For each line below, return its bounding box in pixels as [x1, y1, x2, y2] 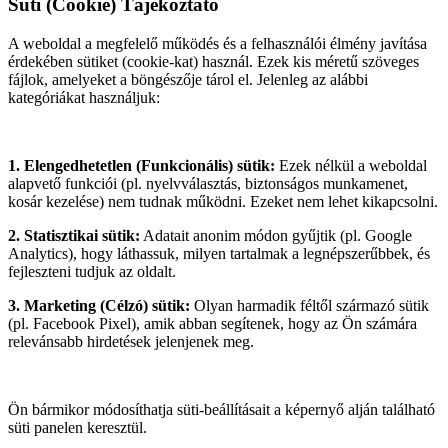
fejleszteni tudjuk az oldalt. [8, 262, 176, 280]
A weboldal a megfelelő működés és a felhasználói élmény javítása [8, 34, 427, 52]
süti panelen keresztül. [8, 418, 147, 436]
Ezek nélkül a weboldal [275, 156, 427, 174]
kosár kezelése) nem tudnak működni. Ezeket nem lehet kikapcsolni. [8, 192, 438, 210]
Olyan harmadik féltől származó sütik [190, 296, 429, 314]
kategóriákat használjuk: [8, 88, 160, 106]
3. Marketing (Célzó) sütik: [8, 296, 190, 314]
